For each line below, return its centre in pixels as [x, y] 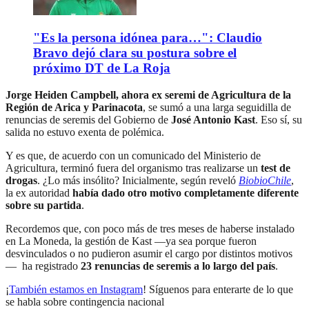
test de [274, 168]
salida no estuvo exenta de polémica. [86, 132]
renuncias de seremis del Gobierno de [87, 120]
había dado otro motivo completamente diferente [186, 193]
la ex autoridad [39, 193]
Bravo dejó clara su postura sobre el [135, 53]
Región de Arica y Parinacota [74, 108]
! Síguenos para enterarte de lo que [218, 290]
